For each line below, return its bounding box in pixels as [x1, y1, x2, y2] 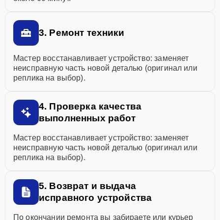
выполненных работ [39, 113, 136, 123]
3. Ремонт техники [39, 27, 125, 38]
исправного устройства [39, 192, 152, 203]
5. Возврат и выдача [39, 181, 136, 191]
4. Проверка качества [39, 101, 141, 111]
